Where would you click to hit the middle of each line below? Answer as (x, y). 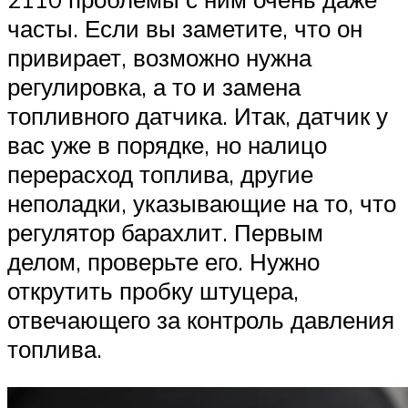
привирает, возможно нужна (159, 57)
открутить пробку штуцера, (153, 290)
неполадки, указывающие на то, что (202, 203)
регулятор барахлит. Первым (165, 232)
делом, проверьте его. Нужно (163, 261)
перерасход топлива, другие (160, 173)
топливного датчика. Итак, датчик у (198, 115)
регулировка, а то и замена (154, 86)
